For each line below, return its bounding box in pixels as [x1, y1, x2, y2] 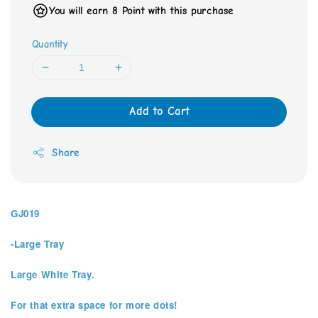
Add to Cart [128, 104, 190, 118]
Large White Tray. [11, 267, 95, 281]
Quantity [32, 38, 68, 50]
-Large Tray [11, 236, 65, 251]
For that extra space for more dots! [11, 297, 177, 312]
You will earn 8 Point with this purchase [49, 4, 234, 17]
